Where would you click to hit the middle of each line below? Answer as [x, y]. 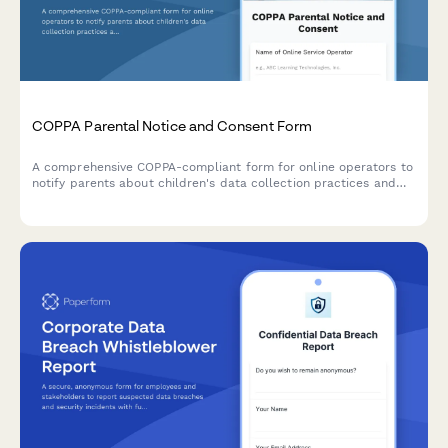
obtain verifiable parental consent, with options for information [220, 199]
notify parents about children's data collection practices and [214, 183]
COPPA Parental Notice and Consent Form [172, 125]
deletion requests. [86, 215]
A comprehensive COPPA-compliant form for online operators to [222, 167]
